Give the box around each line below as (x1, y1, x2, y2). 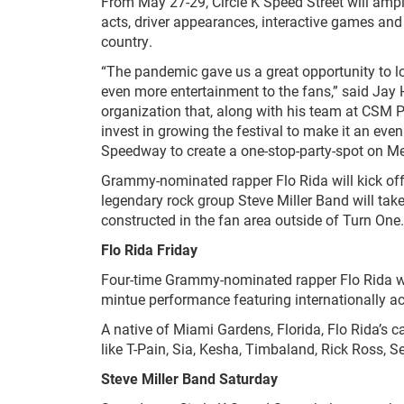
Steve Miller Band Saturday (101, 368, 278, 388)
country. (101, 31, 152, 50)
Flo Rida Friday (101, 239, 197, 259)
